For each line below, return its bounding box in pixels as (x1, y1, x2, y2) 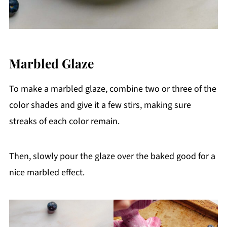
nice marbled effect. (9, 166, 85, 179)
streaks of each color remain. (9, 115, 120, 128)
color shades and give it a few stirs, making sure (9, 99, 191, 112)
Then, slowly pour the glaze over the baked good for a (9, 150, 215, 163)
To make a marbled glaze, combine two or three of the (9, 83, 216, 96)
